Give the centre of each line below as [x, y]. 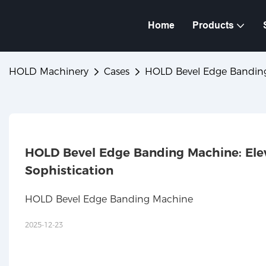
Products [213, 26]
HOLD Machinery [49, 71]
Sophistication [69, 170]
